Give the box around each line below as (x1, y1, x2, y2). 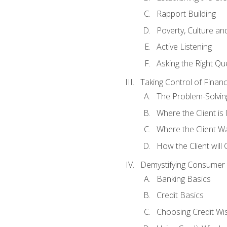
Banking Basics (156, 173, 211, 184)
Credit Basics (156, 190, 204, 201)
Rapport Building (156, 8, 216, 20)
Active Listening (156, 41, 212, 53)
